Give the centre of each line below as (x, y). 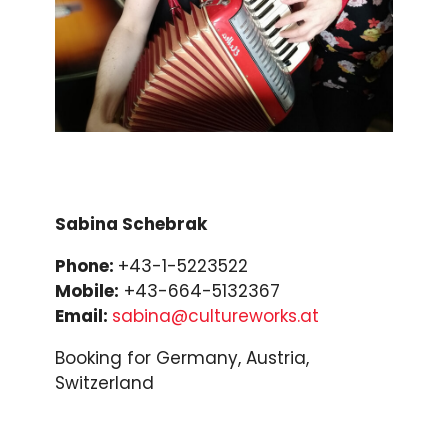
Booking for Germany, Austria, (182, 357)
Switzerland (104, 382)
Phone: (86, 265)
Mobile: (87, 290)
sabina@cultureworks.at (215, 315)
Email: (83, 315)
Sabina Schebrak (131, 223)
